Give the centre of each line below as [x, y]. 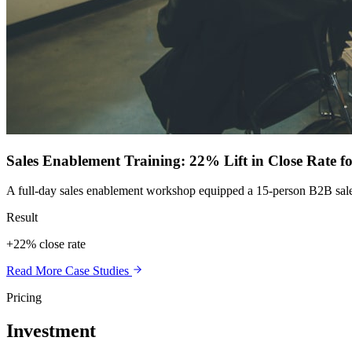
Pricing [24, 298]
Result [22, 218]
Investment [51, 331]
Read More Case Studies [69, 271]
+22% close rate [46, 244]
